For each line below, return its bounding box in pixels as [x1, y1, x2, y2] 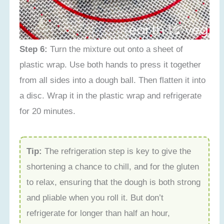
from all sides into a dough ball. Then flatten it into [19, 75, 206, 85]
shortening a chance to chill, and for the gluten [26, 161, 199, 171]
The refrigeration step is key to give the [42, 145, 191, 156]
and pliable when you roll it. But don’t [26, 192, 164, 202]
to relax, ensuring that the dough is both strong [26, 176, 201, 187]
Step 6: [19, 44, 48, 54]
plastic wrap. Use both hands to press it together [19, 59, 201, 70]
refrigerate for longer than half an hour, [26, 207, 170, 218]
